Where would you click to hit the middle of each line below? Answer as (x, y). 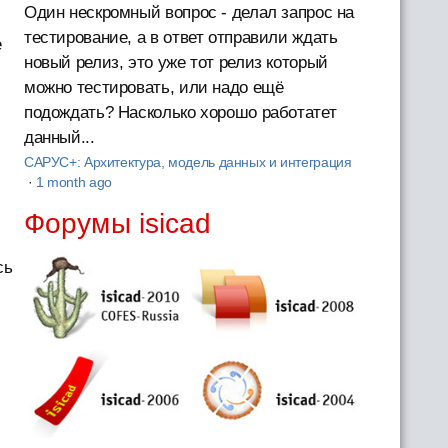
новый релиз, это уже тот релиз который (175, 62)
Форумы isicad (117, 223)
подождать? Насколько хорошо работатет (180, 112)
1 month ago (73, 182)
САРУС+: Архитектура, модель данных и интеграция (187, 162)
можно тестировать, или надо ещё (153, 87)
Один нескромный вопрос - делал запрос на (189, 12)
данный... (59, 137)
